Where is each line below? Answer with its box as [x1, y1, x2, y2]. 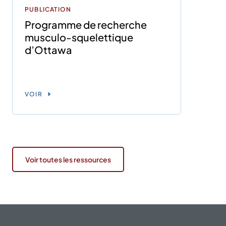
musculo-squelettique [25, 30, 133, 43]
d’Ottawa [25, 43, 72, 56]
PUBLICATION [25, 5, 72, 13]
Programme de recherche [25, 18, 147, 31]
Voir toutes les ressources [25, 154, 111, 164]
